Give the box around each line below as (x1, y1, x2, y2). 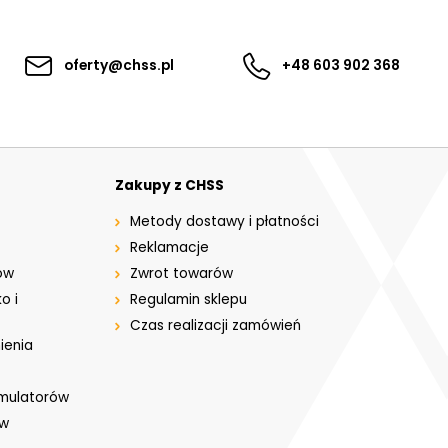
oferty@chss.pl (63, 55, 174, 75)
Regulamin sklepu (130, 289, 248, 309)
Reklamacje (130, 237, 210, 257)
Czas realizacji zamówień (130, 315, 302, 335)
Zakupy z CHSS (115, 175, 225, 195)
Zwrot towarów (130, 263, 234, 283)
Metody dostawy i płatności (130, 211, 320, 231)
